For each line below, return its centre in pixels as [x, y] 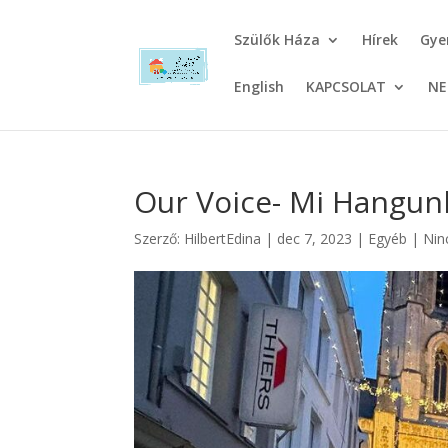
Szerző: [159, 238]
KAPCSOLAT [346, 86]
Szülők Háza [277, 39]
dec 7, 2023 [315, 238]
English [259, 86]
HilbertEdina [223, 238]
